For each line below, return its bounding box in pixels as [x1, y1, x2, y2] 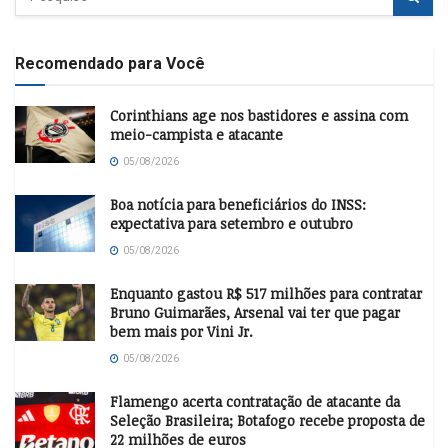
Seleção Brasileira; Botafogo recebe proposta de [110, 410, 425, 430]
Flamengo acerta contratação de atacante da [110, 391, 400, 411]
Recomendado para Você [15, 53, 205, 73]
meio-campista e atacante [110, 124, 283, 144]
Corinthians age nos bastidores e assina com [110, 105, 408, 125]
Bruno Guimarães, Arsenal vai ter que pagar [110, 302, 400, 322]
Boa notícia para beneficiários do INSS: [110, 194, 366, 214]
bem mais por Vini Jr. [110, 321, 253, 341]
